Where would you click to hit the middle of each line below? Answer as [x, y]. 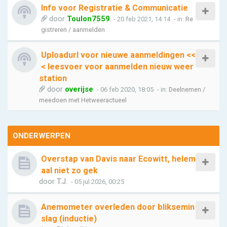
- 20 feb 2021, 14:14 [141, 19]
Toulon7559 [88, 19]
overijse [79, 89]
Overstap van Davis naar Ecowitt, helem [118, 159]
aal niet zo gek [69, 171]
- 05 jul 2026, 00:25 [97, 182]
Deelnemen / [187, 89]
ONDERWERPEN [42, 136]
